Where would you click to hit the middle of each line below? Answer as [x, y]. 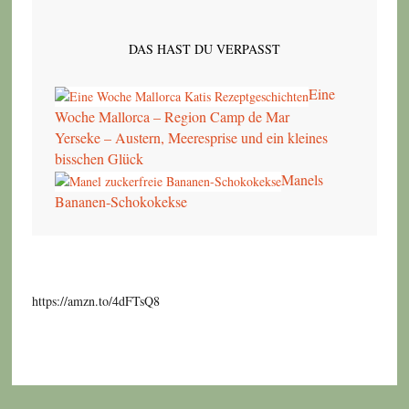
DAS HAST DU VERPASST [204, 48]
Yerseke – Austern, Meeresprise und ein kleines [191, 137]
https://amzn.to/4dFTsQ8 [95, 301]
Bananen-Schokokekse [121, 202]
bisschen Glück [99, 158]
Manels [302, 179]
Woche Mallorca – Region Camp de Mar [172, 116]
